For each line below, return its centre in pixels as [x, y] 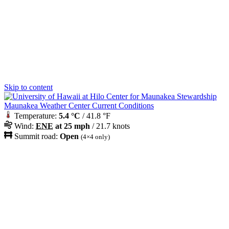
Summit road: [36, 136]
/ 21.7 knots [110, 126]
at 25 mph [72, 126]
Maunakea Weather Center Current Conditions [79, 106]
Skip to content [28, 87]
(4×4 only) [95, 137]
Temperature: [36, 116]
